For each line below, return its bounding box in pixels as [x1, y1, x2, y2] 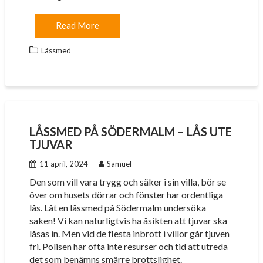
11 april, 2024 [39, 159, 88, 168]
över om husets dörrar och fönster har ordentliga [29, 189, 223, 200]
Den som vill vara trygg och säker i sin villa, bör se [29, 176, 226, 187]
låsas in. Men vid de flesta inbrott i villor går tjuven [29, 228, 230, 239]
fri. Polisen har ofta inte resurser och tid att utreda [29, 241, 228, 252]
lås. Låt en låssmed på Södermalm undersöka [29, 202, 206, 213]
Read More [55, 20, 99, 31]
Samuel [106, 159, 131, 168]
